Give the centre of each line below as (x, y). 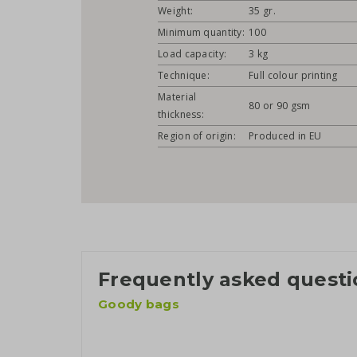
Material (177, 97)
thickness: (181, 115)
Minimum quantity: (201, 33)
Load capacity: (192, 54)
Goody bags (139, 304)
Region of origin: (197, 136)
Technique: (184, 76)
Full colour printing (293, 76)
